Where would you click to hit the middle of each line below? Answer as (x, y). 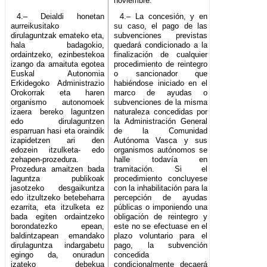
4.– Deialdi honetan (60, 17)
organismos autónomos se (161, 150)
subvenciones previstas (161, 36)
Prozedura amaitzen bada (58, 169)
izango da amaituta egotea (58, 64)
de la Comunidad (161, 131)
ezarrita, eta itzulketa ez (58, 207)
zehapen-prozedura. (45, 160)
